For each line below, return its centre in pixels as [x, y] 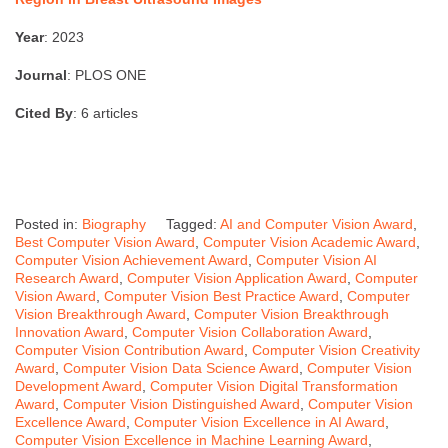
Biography [114, 224]
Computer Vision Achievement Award [131, 260]
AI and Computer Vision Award [316, 224]
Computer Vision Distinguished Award [181, 404]
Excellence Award [70, 422]
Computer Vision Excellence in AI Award [259, 422]
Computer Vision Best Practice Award [221, 296]
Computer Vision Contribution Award [129, 350]
